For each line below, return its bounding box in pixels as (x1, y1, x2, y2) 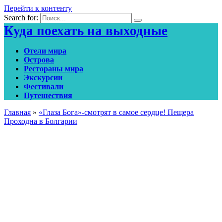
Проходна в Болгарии (4, 117, 77, 125)
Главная (4, 108, 31, 116)
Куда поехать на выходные (4, 23, 167, 38)
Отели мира (24, 47, 66, 55)
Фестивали (24, 82, 63, 91)
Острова (24, 55, 54, 64)
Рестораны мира (24, 64, 83, 73)
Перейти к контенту (4, 4, 72, 12)
